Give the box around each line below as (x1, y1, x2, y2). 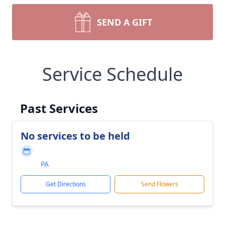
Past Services (20, 100, 98, 117)
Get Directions (45, 180, 86, 188)
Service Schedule (42, 62, 183, 86)
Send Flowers (141, 180, 178, 188)
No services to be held (21, 129, 130, 143)
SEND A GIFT (97, 16, 152, 28)
